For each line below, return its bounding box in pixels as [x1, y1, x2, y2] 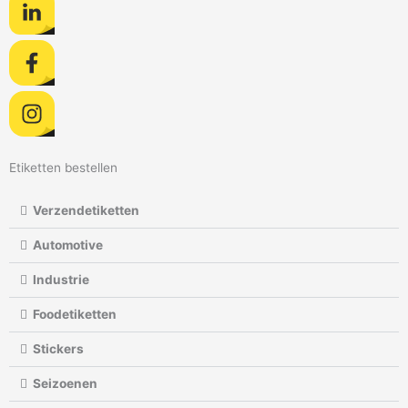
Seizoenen [32, 375, 97, 391]
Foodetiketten [32, 306, 117, 321]
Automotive [32, 237, 103, 252]
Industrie [32, 271, 89, 287]
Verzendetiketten [32, 202, 139, 218]
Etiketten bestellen [9, 159, 117, 175]
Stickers [32, 341, 84, 356]
